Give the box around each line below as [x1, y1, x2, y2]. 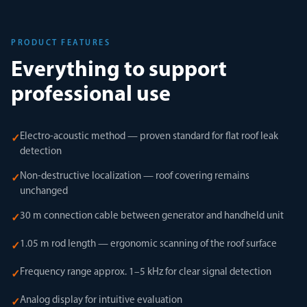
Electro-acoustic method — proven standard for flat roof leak [20, 132, 278, 142]
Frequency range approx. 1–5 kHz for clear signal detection [20, 267, 271, 278]
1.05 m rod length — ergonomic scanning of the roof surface [20, 239, 277, 249]
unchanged [20, 186, 68, 197]
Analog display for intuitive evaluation [20, 295, 182, 306]
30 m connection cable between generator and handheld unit [20, 211, 284, 221]
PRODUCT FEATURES [11, 39, 110, 47]
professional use [11, 84, 171, 106]
